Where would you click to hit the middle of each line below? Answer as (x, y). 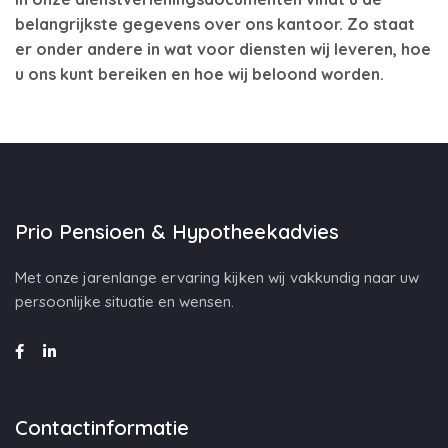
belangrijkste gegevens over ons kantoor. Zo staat (215, 24)
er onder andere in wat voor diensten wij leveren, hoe (223, 49)
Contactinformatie (102, 427)
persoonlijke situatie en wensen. (124, 301)
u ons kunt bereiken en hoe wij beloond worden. (199, 74)
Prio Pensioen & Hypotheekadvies (177, 231)
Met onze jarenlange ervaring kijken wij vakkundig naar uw (217, 277)
